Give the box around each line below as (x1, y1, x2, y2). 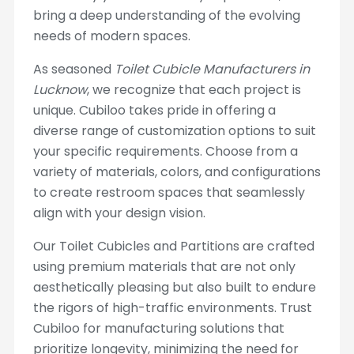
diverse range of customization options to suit (32, 122, 316, 140)
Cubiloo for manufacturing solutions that (32, 319, 284, 337)
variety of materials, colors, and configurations (32, 163, 321, 181)
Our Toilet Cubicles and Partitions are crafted (32, 237, 314, 255)
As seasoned (32, 60, 115, 78)
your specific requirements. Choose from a (32, 142, 298, 160)
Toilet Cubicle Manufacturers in (114, 60, 310, 78)
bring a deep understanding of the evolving (32, 6, 300, 24)
